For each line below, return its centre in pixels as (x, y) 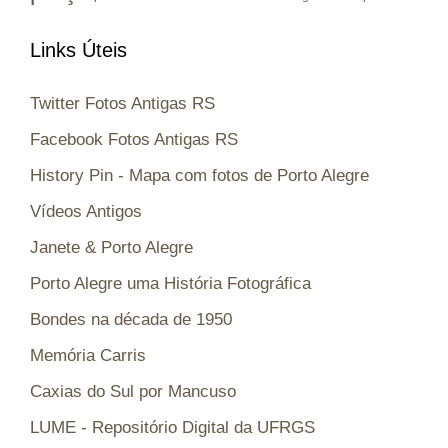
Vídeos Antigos (86, 211)
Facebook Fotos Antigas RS (134, 139)
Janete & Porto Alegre (111, 247)
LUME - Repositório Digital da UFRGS (172, 427)
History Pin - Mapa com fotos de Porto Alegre (199, 175)
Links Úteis (78, 49)
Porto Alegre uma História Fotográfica (170, 283)
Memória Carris (88, 355)
